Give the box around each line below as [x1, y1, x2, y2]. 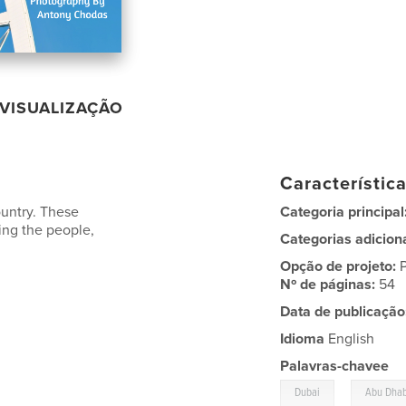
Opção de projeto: [280, 256, 401, 275]
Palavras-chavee [280, 356, 390, 375]
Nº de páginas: [280, 275, 380, 294]
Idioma [280, 329, 325, 348]
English [324, 329, 375, 348]
